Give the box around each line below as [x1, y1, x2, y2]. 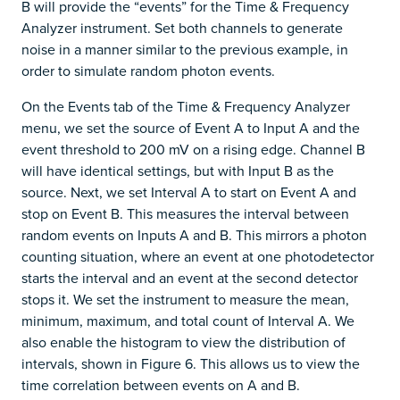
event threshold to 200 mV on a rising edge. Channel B [21, 138, 365, 159]
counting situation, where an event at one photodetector [21, 246, 374, 266]
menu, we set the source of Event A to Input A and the [21, 117, 360, 137]
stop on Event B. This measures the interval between [21, 203, 349, 223]
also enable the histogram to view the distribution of [21, 331, 346, 352]
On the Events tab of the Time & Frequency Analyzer [21, 96, 350, 116]
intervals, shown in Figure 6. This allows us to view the [21, 353, 360, 373]
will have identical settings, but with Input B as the [21, 160, 334, 180]
